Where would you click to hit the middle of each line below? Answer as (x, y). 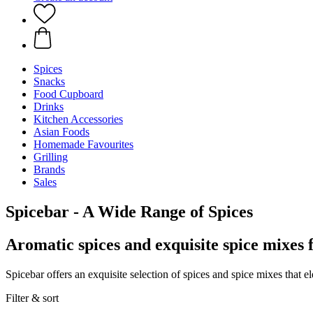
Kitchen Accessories (78, 119)
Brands (49, 169)
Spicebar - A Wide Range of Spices (129, 211)
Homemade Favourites (83, 144)
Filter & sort (32, 298)
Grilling (51, 157)
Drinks (49, 107)
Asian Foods (61, 132)
